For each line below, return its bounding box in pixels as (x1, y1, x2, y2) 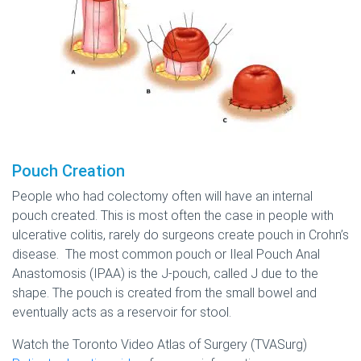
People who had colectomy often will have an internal (12, 188, 313, 204)
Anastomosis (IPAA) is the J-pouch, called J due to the (12, 265, 318, 281)
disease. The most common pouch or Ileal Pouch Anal (12, 246, 320, 262)
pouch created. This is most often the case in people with (12, 207, 334, 223)
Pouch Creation (12, 160, 125, 180)
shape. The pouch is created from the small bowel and (12, 284, 317, 301)
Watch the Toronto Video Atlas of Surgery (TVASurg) (12, 336, 307, 352)
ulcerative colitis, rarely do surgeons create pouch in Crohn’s (12, 226, 349, 243)
